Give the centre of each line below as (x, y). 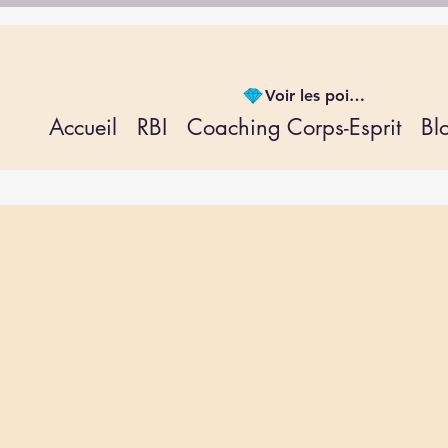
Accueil (83, 127)
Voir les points (357, 95)
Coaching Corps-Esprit (294, 127)
